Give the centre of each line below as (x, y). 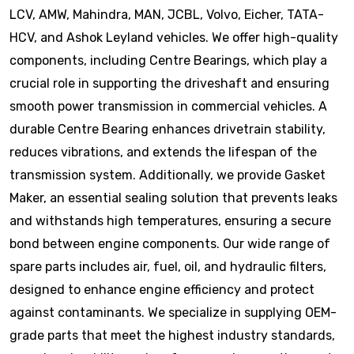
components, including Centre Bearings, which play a (168, 60)
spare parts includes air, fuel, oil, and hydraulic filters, (168, 267)
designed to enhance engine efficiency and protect (162, 290)
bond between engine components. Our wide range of (170, 244)
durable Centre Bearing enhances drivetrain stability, (168, 129)
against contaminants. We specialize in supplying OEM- (173, 313)
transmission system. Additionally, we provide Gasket (168, 175)
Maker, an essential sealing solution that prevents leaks (173, 198)
